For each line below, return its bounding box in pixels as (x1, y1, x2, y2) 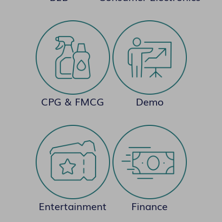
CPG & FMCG (41, 94, 104, 109)
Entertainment (39, 198, 107, 214)
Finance (131, 198, 167, 214)
